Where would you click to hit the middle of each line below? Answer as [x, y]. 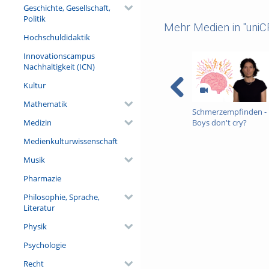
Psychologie [44, 245]
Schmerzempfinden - [229, 111]
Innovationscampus [59, 56]
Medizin [37, 122]
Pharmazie [42, 178]
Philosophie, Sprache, [61, 197]
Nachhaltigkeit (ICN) [59, 66]
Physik [35, 226]
